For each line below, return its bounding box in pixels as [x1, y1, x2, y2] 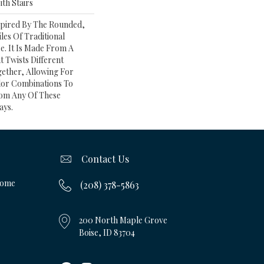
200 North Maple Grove [78, 214, 167, 226]
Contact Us [81, 153, 129, 165]
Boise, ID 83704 [78, 227, 135, 238]
